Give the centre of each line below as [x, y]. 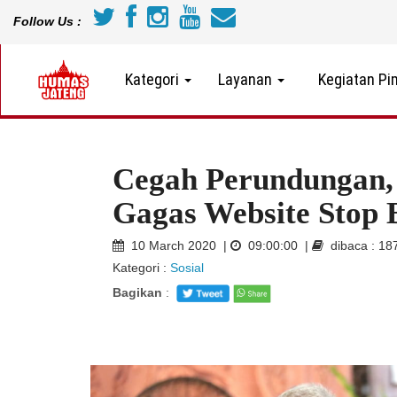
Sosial [187, 268]
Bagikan [137, 293]
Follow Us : [47, 21]
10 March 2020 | [177, 246]
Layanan [247, 79]
